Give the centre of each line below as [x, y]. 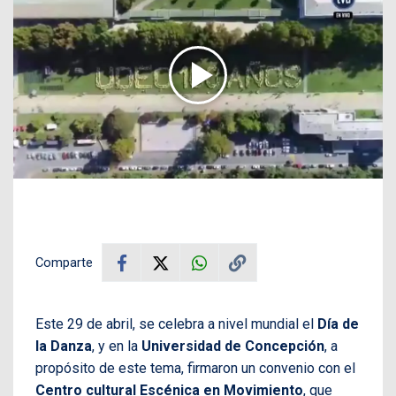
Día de [338, 324]
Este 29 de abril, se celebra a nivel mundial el [176, 324]
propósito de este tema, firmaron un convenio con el [195, 369]
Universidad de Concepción [233, 346]
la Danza [64, 346]
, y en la [117, 346]
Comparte [64, 263]
